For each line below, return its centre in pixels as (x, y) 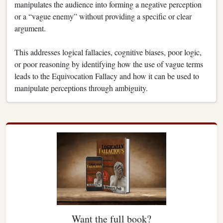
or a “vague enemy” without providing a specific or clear (103, 16)
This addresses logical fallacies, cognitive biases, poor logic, (108, 52)
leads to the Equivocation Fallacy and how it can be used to (107, 76)
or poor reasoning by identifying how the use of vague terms (109, 64)
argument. (30, 28)
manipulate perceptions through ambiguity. (81, 88)
